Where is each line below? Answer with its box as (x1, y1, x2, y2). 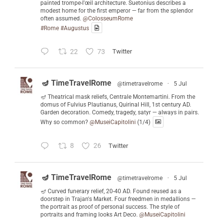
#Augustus (60, 24, 89, 32)
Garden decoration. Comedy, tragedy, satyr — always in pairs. (40, 109, 199, 116)
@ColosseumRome (83, 15, 133, 22)
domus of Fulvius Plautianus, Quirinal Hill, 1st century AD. (40, 101, 191, 109)
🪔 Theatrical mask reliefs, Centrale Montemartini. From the (40, 93, 195, 101)
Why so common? (40, 118, 90, 126)
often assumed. (40, 15, 83, 22)
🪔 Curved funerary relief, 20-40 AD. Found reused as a (40, 187, 182, 195)
